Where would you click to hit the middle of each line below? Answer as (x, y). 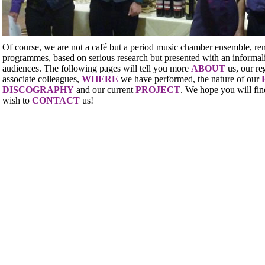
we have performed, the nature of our (190, 79)
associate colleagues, (42, 79)
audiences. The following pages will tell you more (97, 68)
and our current (105, 90)
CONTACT (56, 100)
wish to (17, 100)
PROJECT (158, 90)
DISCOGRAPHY (38, 90)
